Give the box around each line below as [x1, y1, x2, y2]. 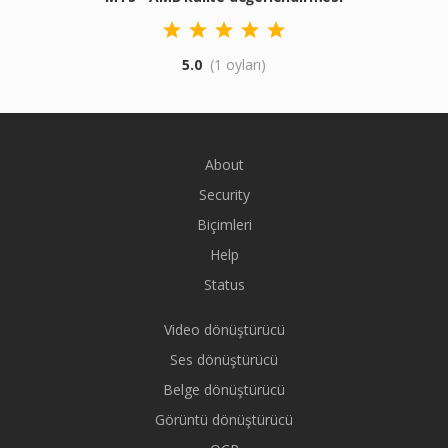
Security [198, 185, 250, 204]
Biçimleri [196, 215, 252, 234]
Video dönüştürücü [163, 320, 285, 339]
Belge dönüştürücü [163, 380, 285, 399]
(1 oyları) [210, 55, 266, 74]
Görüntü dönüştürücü [155, 410, 293, 429]
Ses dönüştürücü [170, 350, 278, 369]
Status [203, 275, 245, 294]
